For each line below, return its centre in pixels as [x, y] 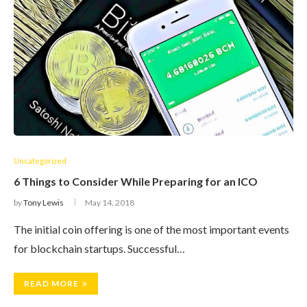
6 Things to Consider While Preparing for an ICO [136, 181]
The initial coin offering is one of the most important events [151, 229]
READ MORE [51, 283]
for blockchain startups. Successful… [99, 248]
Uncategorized [40, 161]
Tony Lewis [44, 202]
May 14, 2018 [110, 202]
